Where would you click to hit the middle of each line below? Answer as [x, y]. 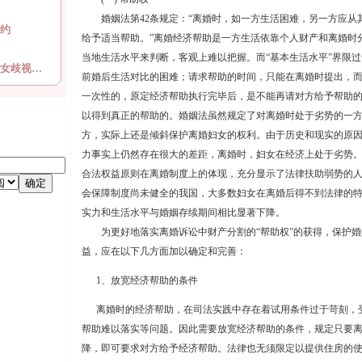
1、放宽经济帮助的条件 [139, 280]
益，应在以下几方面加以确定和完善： [164, 251]
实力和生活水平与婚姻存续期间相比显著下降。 [183, 213]
